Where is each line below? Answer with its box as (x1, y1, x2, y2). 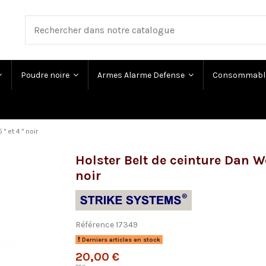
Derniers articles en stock (80, 235, 161, 243)
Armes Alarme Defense (97, 69, 186, 80)
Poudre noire (21, 69, 71, 80)
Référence (75, 220, 114, 230)
